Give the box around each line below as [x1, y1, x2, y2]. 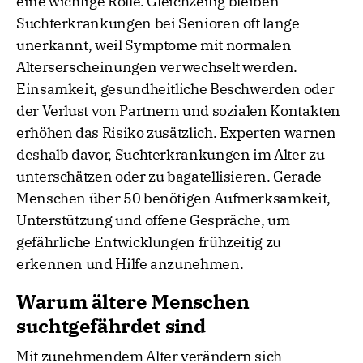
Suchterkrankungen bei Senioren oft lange [16, 14, 300, 33]
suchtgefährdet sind [16, 313, 206, 340]
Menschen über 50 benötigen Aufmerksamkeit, [16, 189, 331, 208]
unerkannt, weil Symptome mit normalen [16, 36, 292, 55]
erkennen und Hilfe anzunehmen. [16, 254, 244, 274]
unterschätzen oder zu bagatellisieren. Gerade [16, 167, 322, 186]
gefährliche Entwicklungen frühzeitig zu [16, 233, 281, 252]
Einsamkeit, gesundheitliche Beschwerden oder [16, 79, 335, 99]
